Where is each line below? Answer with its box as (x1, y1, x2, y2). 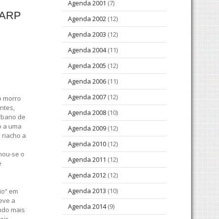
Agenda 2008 (68, 108, 106, 117)
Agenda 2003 (68, 30, 106, 39)
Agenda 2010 (68, 139, 106, 149)
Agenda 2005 (68, 61, 106, 70)
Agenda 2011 (68, 155, 106, 164)
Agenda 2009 (68, 124, 106, 133)
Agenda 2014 (68, 202, 106, 211)
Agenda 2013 (68, 186, 106, 196)
